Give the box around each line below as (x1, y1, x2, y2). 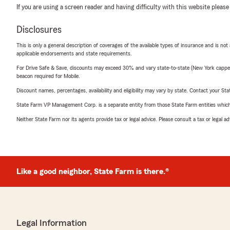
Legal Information (16, 218, 87, 227)
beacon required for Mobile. (16, 73, 80, 79)
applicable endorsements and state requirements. (16, 50, 132, 56)
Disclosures (16, 25, 62, 35)
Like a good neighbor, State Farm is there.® (16, 167, 169, 176)
